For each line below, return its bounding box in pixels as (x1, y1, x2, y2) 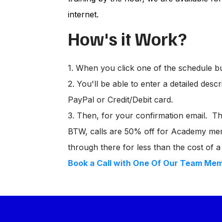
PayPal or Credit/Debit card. (68, 95, 173, 105)
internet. (68, 9, 101, 19)
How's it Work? (68, 27, 187, 50)
